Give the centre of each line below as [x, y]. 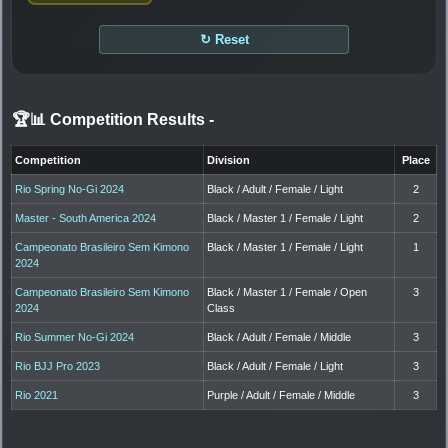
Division [229, 159]
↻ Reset [224, 39]
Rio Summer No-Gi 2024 [75, 336]
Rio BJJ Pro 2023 [58, 365]
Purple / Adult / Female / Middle [281, 394]
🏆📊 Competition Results [110, 119]
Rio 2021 [37, 394]
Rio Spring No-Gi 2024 [70, 188]
